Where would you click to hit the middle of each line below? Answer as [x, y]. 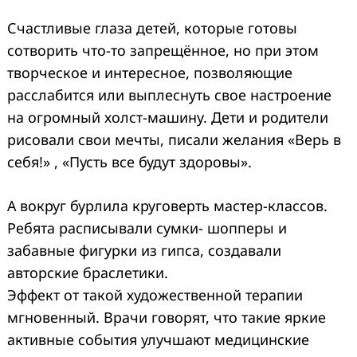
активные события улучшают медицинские [158, 339]
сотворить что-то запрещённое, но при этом [163, 50]
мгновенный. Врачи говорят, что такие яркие [167, 317]
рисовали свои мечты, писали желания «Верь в [174, 139]
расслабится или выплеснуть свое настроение [169, 94]
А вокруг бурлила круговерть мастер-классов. [167, 205]
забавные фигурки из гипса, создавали [144, 250]
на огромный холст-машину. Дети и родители [168, 117]
